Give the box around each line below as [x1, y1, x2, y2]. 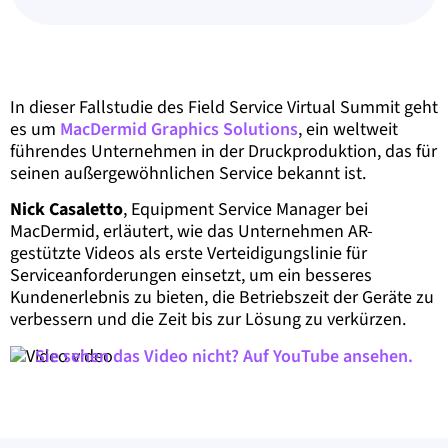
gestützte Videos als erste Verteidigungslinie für [10, 241, 367, 267]
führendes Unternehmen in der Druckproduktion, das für [10, 139, 437, 164]
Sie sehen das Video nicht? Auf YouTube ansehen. [35, 343, 413, 369]
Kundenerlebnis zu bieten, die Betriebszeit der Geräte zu [10, 285, 434, 311]
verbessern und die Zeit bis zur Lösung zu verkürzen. [10, 307, 406, 333]
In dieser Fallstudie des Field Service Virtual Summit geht [10, 95, 438, 120]
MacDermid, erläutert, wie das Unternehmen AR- [10, 219, 373, 245]
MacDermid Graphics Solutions [60, 117, 298, 142]
